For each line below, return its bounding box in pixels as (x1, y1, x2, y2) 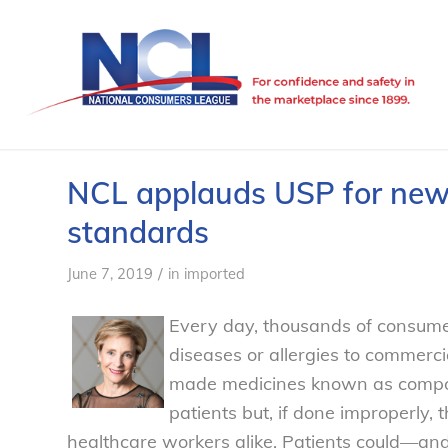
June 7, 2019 (67, 264, 153, 283)
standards (67, 213, 209, 251)
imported (184, 264, 245, 283)
